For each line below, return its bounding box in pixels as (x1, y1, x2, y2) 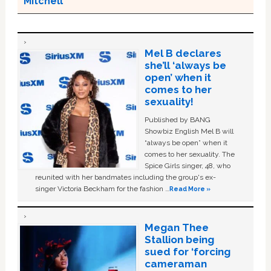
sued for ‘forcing (144, 246, 230, 258)
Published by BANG (144, 116, 211, 125)
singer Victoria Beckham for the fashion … (35, 184, 170, 194)
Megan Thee (144, 221, 209, 234)
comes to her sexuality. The (144, 150, 235, 159)
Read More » (169, 185, 211, 193)
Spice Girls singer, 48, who (144, 162, 230, 171)
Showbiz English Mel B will (144, 127, 233, 136)
